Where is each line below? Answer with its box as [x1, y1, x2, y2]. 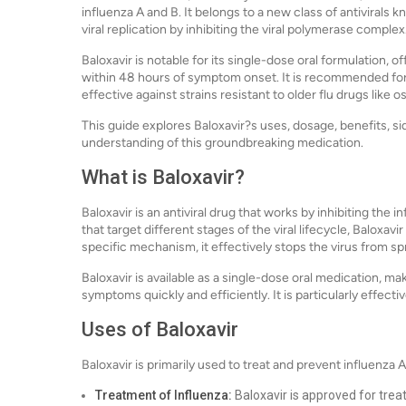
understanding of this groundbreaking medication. [82, 135, 363, 150]
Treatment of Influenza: [95, 388, 232, 402]
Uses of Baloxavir [82, 318, 238, 341]
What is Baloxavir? [82, 166, 245, 188]
